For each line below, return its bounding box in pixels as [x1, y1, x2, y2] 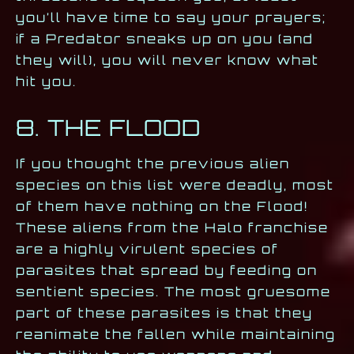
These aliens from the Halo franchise [16, 219, 329, 235]
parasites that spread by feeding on [16, 262, 318, 278]
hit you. [16, 73, 77, 90]
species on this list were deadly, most [16, 176, 334, 193]
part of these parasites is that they [16, 304, 313, 321]
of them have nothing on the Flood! [16, 198, 309, 214]
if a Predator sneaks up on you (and [16, 31, 314, 47]
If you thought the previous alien [16, 155, 290, 171]
